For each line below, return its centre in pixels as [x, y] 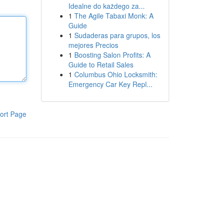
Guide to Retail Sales [101, 65]
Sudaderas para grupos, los [117, 35]
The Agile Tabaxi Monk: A [114, 16]
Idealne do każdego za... [106, 6]
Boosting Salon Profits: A [112, 55]
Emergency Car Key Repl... [110, 84]
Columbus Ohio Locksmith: [116, 74]
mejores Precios [93, 45]
